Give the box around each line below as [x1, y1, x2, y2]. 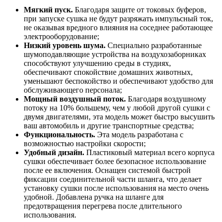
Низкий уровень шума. [24, 41, 106, 50]
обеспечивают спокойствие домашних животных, [24, 68, 193, 77]
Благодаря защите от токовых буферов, [73, 5, 206, 14]
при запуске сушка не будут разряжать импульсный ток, [24, 14, 213, 23]
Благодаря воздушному [126, 95, 206, 104]
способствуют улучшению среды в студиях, [24, 59, 171, 68]
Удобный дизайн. [24, 148, 84, 157]
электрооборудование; [24, 32, 99, 41]
